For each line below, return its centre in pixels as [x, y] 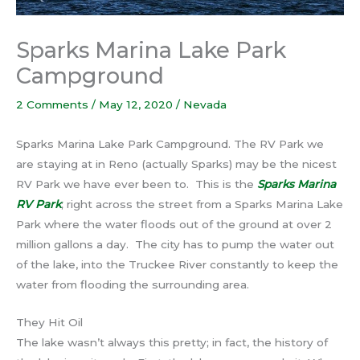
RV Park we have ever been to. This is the [137, 184]
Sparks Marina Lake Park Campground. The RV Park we [170, 144]
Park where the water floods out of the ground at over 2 [174, 225]
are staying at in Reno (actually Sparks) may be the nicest [176, 164]
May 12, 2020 [137, 104]
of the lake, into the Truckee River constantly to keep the [177, 265]
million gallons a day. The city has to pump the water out [175, 245]
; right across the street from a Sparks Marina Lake [202, 205]
